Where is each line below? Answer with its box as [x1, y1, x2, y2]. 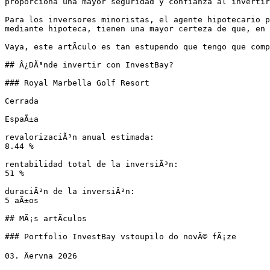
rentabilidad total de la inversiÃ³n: [5, 160, 178, 169]
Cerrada [5, 96, 39, 105]
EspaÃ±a [5, 115, 39, 124]
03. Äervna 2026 [5, 251, 77, 260]
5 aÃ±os [5, 196, 39, 205]
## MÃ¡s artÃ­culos [5, 214, 87, 223]
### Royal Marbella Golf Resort [5, 78, 149, 87]
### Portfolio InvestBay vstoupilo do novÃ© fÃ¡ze [5, 232, 236, 241]
